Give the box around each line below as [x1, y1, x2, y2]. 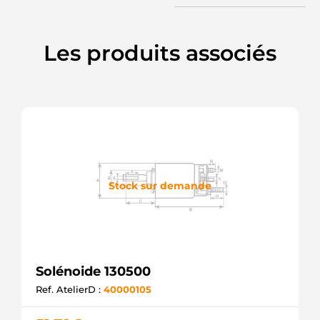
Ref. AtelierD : [36, 284, 104, 295]
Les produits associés [44, 40, 276, 66]
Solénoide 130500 [36, 264, 151, 279]
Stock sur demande [109, 179, 211, 192]
